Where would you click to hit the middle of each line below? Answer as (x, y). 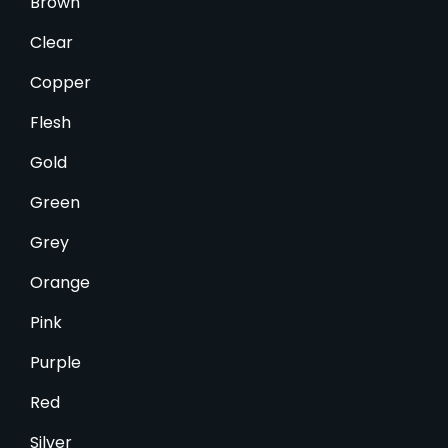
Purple (55, 362)
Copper (60, 82)
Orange (60, 282)
